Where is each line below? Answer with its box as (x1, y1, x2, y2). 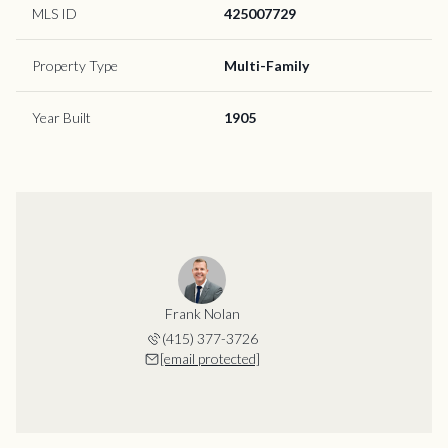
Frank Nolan (164, 304, 240, 322)
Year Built (32, 108, 91, 126)
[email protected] (160, 349, 260, 367)
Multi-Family (224, 56, 309, 74)
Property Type (32, 56, 118, 74)
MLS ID (32, 4, 77, 22)
